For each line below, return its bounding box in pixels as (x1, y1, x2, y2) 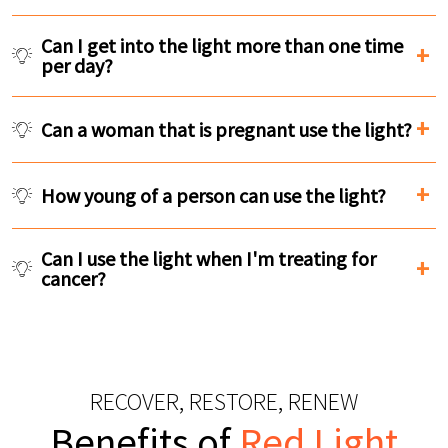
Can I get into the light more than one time (41, 33, 403, 58)
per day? (41, 53, 113, 78)
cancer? (41, 266, 106, 291)
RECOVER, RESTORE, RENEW (90, 386, 358, 417)
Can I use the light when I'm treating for (41, 246, 376, 271)
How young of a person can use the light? (41, 182, 386, 208)
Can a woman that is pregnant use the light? (41, 116, 412, 142)
